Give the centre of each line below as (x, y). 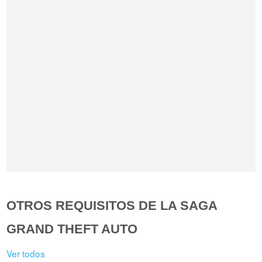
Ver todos (26, 253)
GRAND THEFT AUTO (72, 229)
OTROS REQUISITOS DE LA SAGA (112, 205)
